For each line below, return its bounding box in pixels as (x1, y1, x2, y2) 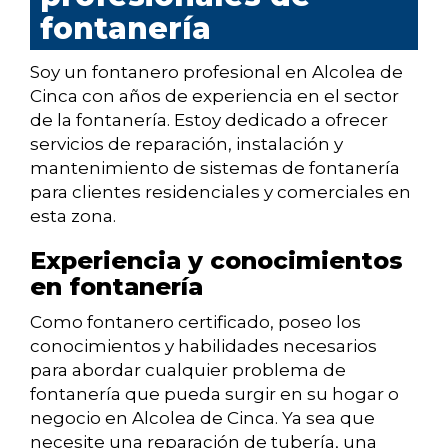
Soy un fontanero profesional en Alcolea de (30, 62, 403, 83)
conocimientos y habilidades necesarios (30, 336, 377, 357)
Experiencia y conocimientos (30, 246, 403, 276)
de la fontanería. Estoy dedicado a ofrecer (30, 110, 388, 131)
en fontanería (30, 272, 203, 302)
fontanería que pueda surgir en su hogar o (30, 384, 399, 405)
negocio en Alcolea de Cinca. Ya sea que (30, 408, 375, 429)
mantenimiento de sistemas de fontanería (30, 158, 400, 179)
